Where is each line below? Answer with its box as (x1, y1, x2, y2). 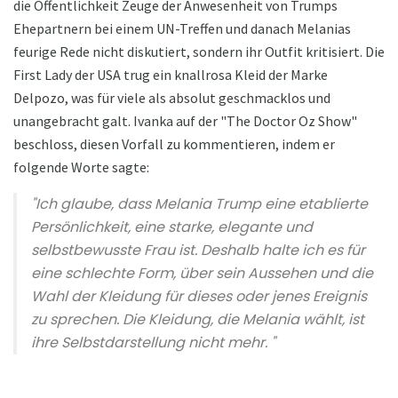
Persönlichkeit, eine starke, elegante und (31, 216, 313, 237)
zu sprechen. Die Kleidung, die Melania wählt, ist (31, 308, 364, 330)
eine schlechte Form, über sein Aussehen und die (31, 262, 373, 283)
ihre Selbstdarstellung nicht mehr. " (31, 331, 275, 353)
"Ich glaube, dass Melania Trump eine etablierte (31, 193, 368, 214)
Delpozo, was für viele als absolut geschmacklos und (13, 88, 330, 107)
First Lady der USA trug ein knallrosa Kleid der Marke (13, 65, 328, 84)
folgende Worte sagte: (13, 157, 149, 176)
